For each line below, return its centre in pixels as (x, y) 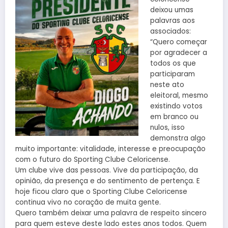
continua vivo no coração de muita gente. (88, 202)
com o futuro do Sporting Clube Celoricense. (93, 159)
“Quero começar (178, 42)
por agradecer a (178, 52)
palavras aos (172, 20)
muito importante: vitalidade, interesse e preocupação (110, 149)
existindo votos (176, 106)
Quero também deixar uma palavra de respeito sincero (111, 213)
